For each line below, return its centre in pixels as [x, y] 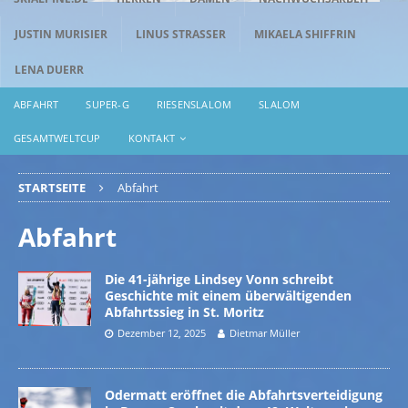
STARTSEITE [52, 187]
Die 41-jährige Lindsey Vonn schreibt [219, 279]
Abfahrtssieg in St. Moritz [184, 311]
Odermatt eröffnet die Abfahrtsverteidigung [244, 394]
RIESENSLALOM [194, 104]
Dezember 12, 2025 [162, 332]
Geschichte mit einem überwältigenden [228, 295]
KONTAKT [152, 138]
